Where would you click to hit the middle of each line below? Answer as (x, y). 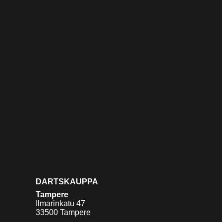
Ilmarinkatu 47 (60, 204)
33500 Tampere (63, 213)
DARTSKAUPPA (67, 182)
